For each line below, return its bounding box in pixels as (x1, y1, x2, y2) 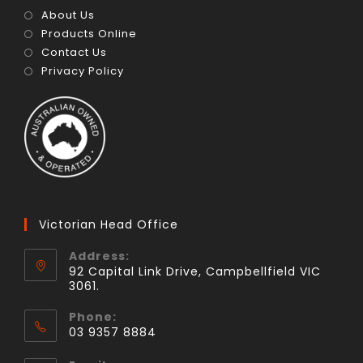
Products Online (41, 26, 137, 42)
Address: (69, 248, 130, 265)
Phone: (69, 309, 117, 326)
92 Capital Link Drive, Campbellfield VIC (69, 263, 321, 280)
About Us (41, 7, 95, 23)
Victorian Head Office (39, 216, 178, 233)
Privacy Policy (41, 63, 124, 79)
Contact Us (41, 45, 107, 61)
